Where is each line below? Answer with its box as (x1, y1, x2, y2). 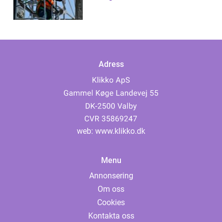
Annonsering (89, 171, 133, 181)
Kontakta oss (88, 211, 134, 221)
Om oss (98, 184, 124, 194)
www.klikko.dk (95, 126, 145, 136)
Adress (98, 59, 124, 69)
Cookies (97, 198, 125, 208)
